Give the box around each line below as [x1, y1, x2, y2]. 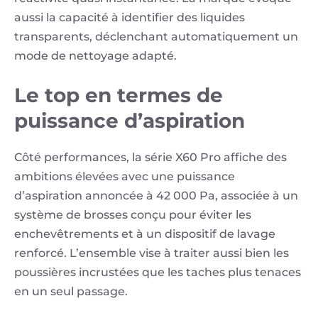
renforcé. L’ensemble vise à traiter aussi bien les [14, 246, 289, 261]
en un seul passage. [14, 285, 128, 299]
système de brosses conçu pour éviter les [14, 208, 251, 222]
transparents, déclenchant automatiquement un [14, 30, 298, 44]
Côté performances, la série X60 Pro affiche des [14, 150, 287, 165]
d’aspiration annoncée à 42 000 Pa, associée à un [14, 189, 298, 203]
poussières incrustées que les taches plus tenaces [14, 265, 301, 280]
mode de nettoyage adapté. [14, 49, 177, 63]
